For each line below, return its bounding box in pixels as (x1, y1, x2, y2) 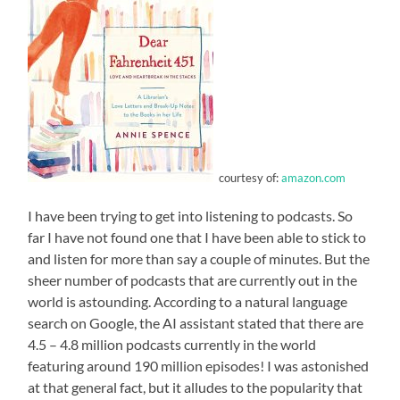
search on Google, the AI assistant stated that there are (28, 314, 364, 332)
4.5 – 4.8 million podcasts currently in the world (28, 336, 317, 354)
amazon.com (279, 171, 346, 186)
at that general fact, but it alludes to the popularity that (28, 379, 363, 396)
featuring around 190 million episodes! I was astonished (28, 357, 370, 375)
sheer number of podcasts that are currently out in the (28, 271, 358, 289)
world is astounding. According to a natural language (28, 293, 348, 311)
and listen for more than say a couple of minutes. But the (28, 250, 371, 268)
